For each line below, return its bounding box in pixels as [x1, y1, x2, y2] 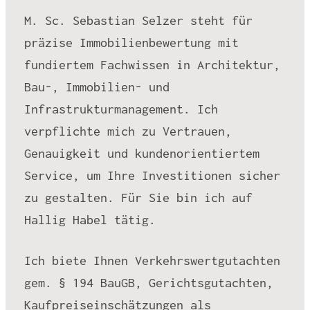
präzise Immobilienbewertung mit [24, 35, 239, 51]
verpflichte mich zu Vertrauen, [24, 124, 232, 139]
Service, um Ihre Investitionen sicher [24, 168, 280, 183]
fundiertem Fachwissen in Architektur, [24, 57, 280, 73]
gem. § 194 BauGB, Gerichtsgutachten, [24, 275, 273, 291]
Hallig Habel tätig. [24, 212, 156, 228]
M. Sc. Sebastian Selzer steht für [24, 13, 253, 28]
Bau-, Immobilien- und [24, 80, 170, 95]
